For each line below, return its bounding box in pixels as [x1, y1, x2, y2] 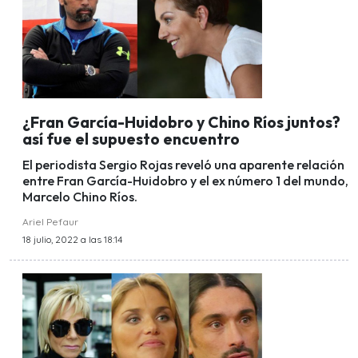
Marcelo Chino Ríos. [22, 189, 137, 205]
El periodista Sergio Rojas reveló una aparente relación [22, 157, 344, 173]
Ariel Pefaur [22, 216, 78, 229]
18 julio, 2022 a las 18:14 [22, 233, 122, 246]
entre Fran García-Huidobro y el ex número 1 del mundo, [22, 173, 348, 189]
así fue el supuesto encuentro [22, 129, 240, 149]
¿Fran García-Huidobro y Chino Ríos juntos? [22, 112, 340, 132]
